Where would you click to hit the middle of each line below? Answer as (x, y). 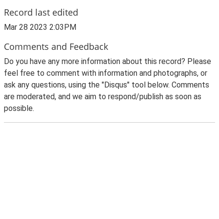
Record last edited (41, 12)
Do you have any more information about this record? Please (108, 61)
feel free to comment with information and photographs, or (106, 73)
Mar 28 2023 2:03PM (40, 27)
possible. (19, 108)
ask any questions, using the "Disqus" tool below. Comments (107, 85)
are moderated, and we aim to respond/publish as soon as (103, 97)
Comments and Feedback (56, 46)
